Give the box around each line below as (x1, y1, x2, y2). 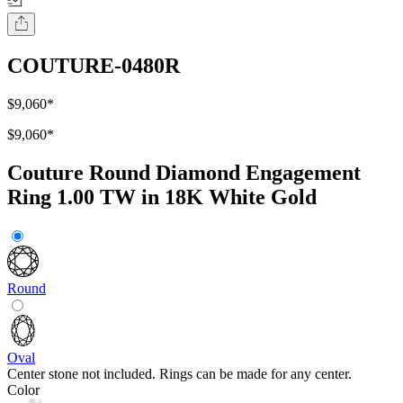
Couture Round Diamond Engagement (7, 161, 361, 185)
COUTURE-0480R (7, 54, 180, 78)
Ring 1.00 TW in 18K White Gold (7, 185, 317, 210)
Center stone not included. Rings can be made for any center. (7, 366, 352, 382)
